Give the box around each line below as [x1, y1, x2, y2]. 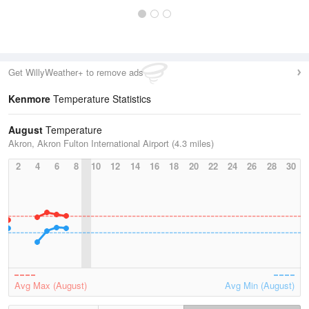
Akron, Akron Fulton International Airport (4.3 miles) [8, 137, 214, 150]
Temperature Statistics [50, 92, 151, 106]
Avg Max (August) [14, 279, 87, 292]
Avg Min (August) [225, 279, 295, 292]
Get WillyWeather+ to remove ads [8, 66, 143, 79]
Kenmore [8, 92, 50, 106]
